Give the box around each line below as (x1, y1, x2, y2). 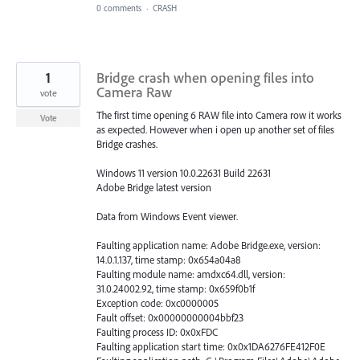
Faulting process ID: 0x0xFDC (96, 325, 218, 339)
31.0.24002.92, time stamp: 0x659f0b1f (96, 282, 255, 296)
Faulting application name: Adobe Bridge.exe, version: (96, 239, 321, 252)
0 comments (96, 2, 141, 14)
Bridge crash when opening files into (96, 67, 314, 87)
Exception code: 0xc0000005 (96, 297, 219, 310)
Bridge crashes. (96, 137, 157, 150)
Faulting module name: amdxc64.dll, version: (96, 268, 285, 281)
